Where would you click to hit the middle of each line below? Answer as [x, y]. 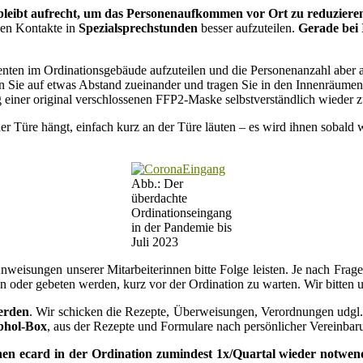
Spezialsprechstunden [138, 28]
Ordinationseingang [181, 213]
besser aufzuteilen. [248, 28]
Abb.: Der [157, 184]
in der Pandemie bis [181, 228]
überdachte [159, 199]
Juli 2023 [155, 242]
